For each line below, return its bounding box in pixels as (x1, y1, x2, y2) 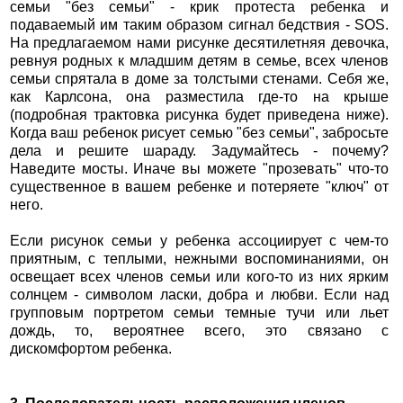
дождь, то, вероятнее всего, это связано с (9, 323, 390, 339)
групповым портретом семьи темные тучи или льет (9, 305, 390, 321)
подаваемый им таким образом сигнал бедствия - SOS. (9, 17, 390, 33)
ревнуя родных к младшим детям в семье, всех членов (9, 53, 390, 69)
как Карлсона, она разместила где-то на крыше (9, 89, 390, 105)
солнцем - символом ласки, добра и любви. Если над (9, 287, 390, 303)
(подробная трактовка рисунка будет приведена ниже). (9, 107, 390, 123)
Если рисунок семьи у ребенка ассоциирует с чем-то (9, 233, 390, 249)
